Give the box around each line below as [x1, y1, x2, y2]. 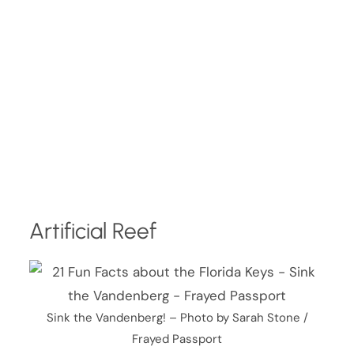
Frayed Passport [132, 330, 222, 347]
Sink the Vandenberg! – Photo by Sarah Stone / [46, 309, 308, 326]
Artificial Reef [29, 217, 157, 245]
